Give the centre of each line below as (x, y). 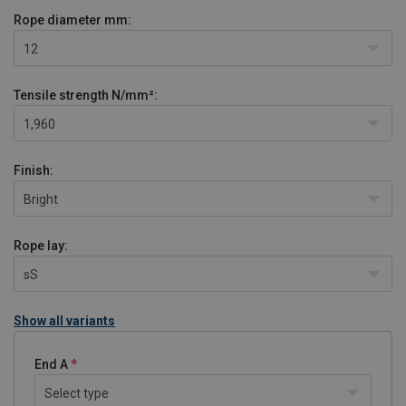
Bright (41, 199)
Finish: (34, 170)
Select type (77, 393)
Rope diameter (58, 19)
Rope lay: (41, 245)
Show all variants (64, 320)
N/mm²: (135, 95)
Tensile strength (63, 95)
